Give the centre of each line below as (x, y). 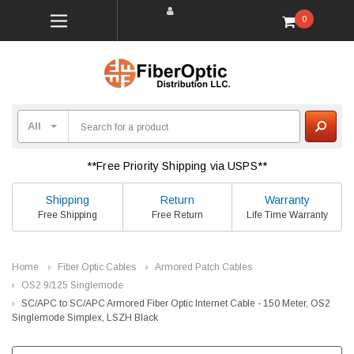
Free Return (177, 215)
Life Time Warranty (287, 215)
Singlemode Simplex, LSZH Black (85, 318)
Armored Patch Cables (203, 267)
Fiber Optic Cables (97, 267)
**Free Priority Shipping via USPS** (177, 166)
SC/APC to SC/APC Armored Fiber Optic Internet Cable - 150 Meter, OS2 (176, 303)
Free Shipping (67, 215)
